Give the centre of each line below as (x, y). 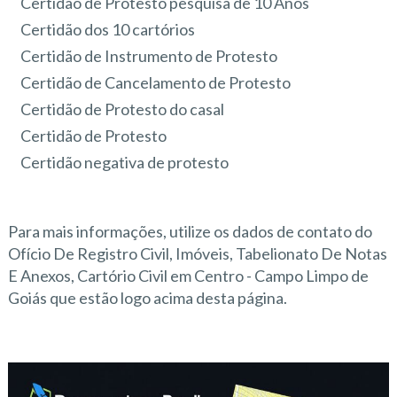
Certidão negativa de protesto (125, 162)
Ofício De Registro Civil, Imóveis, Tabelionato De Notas (197, 254)
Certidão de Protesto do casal (123, 109)
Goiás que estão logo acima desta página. (147, 298)
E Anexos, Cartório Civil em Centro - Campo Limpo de (188, 276)
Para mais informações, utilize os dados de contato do (190, 232)
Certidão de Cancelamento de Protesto (156, 82)
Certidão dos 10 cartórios (108, 29)
